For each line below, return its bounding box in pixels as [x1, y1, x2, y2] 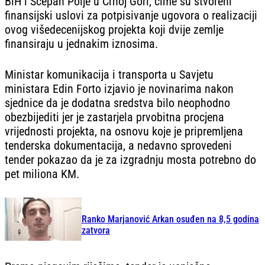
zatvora [81, 225, 110, 237]
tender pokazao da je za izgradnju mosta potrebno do [5, 152, 256, 167]
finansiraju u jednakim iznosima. [5, 36, 158, 51]
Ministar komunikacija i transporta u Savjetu [5, 67, 214, 82]
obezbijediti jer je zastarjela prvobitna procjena [5, 109, 224, 124]
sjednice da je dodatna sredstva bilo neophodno [5, 95, 230, 110]
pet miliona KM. [5, 166, 79, 181]
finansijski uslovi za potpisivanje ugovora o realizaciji [5, 8, 257, 22]
